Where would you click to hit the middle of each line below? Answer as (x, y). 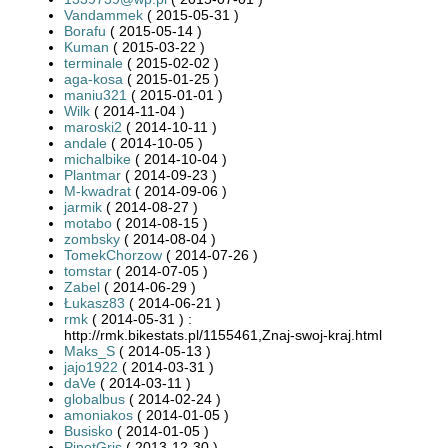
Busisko (88, 430)
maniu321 (95, 94)
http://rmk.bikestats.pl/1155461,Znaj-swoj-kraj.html (223, 334)
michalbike (97, 158)
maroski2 (93, 126)
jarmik (83, 206)
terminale (93, 62)
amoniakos (98, 414)
